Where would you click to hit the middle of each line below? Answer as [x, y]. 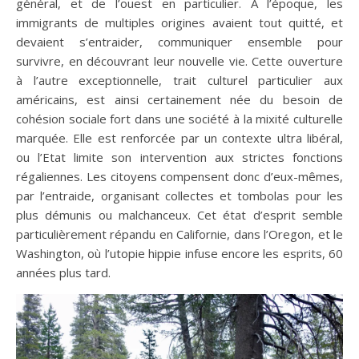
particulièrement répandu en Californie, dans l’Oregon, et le [179, 234]
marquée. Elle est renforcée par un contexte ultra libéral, [179, 138]
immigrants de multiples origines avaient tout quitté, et [179, 22]
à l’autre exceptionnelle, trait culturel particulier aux [179, 80]
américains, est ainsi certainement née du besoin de [179, 99]
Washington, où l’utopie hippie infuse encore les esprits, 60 [179, 253]
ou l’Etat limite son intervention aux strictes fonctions [179, 157]
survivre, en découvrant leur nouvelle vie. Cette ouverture [179, 61]
